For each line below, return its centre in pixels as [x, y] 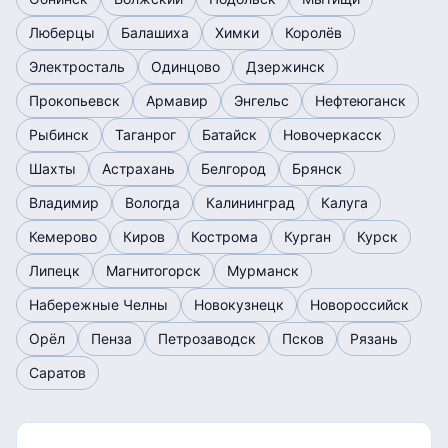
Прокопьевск [74, 100]
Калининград [250, 202]
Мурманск [263, 270]
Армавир [177, 100]
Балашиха [155, 32]
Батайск [229, 134]
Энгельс [261, 100]
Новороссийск [359, 304]
